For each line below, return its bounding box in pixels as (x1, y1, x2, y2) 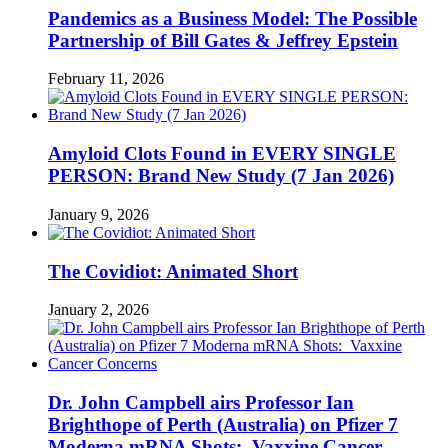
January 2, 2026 (48, 301, 149, 319)
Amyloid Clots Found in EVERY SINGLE (48, 143, 396, 165)
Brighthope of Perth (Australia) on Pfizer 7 (48, 413, 398, 435)
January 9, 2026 (48, 205, 149, 223)
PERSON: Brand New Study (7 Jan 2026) (48, 165, 394, 187)
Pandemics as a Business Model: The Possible (48, 7, 417, 29)
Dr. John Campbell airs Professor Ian (48, 391, 354, 413)
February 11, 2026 (48, 70, 164, 88)
